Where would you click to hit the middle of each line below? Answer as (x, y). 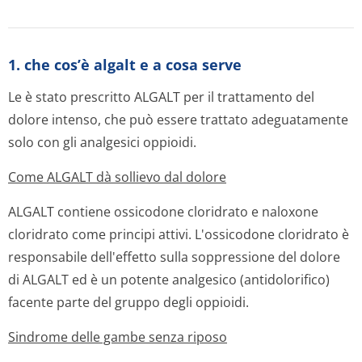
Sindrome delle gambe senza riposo (118, 337)
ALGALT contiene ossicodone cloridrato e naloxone (163, 212)
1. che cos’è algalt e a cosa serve (125, 65)
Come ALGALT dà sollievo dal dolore (117, 177)
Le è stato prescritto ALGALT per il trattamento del (161, 97)
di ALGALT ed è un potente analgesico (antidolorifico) (169, 280)
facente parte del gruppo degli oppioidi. (128, 302)
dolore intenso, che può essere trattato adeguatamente (178, 120)
